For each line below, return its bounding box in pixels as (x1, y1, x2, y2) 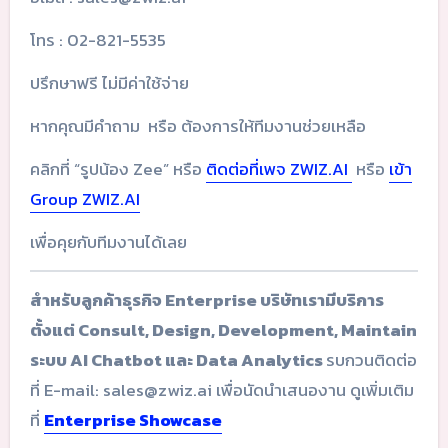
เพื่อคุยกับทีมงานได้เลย (29, 228, 187, 255)
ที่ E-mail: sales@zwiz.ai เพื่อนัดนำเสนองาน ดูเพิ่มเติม (29, 376, 414, 403)
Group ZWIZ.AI (29, 185, 140, 212)
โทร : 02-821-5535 (29, 26, 166, 53)
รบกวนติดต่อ (325, 346, 417, 373)
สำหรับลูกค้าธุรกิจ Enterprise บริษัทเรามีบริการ (29, 286, 384, 313)
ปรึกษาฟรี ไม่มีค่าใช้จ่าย (29, 69, 189, 96)
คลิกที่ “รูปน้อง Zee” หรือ (29, 155, 206, 182)
